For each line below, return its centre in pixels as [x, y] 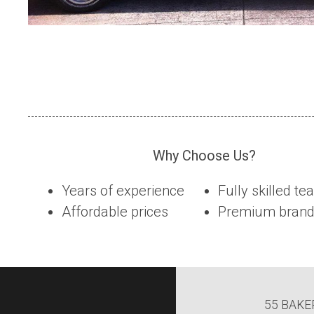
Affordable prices [115, 212]
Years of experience [123, 191]
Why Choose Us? [204, 156]
